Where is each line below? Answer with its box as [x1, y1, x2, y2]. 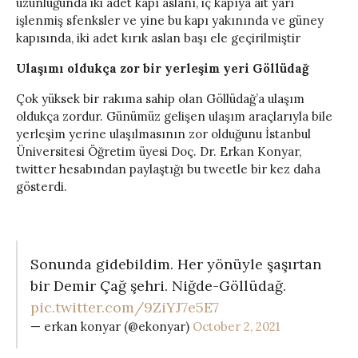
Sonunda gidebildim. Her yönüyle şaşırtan [30, 255, 321, 274]
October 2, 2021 [193, 319, 280, 335]
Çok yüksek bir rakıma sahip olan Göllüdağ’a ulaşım [16, 91, 304, 107]
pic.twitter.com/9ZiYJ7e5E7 [30, 298, 219, 317]
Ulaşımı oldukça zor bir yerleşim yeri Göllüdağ [16, 61, 308, 77]
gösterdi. [16, 179, 67, 195]
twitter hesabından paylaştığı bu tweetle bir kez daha [16, 161, 320, 177]
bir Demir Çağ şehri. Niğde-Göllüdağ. [30, 276, 286, 296]
